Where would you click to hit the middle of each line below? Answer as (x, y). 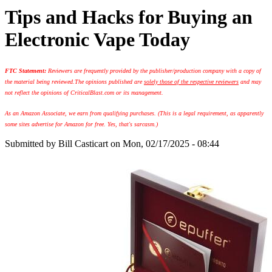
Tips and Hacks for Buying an (129, 17)
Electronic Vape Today (97, 40)
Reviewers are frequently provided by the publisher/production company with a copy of (155, 70)
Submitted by (32, 143)
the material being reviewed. (40, 81)
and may (250, 81)
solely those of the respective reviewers (191, 81)
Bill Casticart (83, 143)
